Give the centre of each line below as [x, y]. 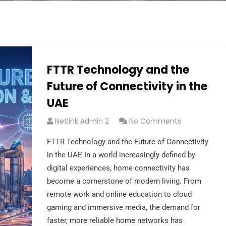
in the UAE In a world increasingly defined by [121, 155]
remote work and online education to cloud [119, 194]
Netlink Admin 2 [82, 121]
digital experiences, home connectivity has [118, 168]
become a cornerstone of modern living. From [124, 181]
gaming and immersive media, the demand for [123, 207]
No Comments [155, 121]
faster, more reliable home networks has [115, 220]
